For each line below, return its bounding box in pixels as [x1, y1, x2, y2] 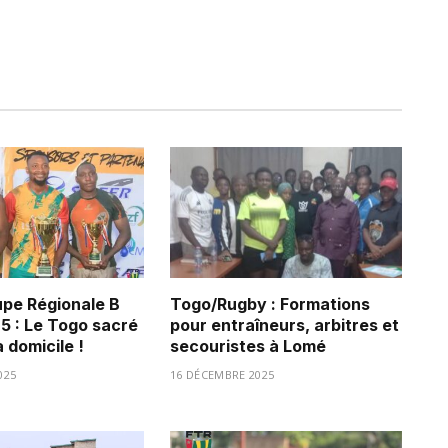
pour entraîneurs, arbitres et [170, 314, 399, 335]
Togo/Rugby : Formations [170, 293, 370, 314]
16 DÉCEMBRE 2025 [170, 366, 275, 382]
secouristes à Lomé [170, 335, 326, 356]
